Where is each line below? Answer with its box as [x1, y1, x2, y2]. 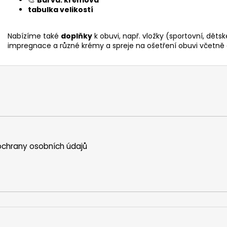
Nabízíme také [8, 30, 61, 41]
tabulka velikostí [28, 4, 93, 15]
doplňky [61, 30, 92, 41]
